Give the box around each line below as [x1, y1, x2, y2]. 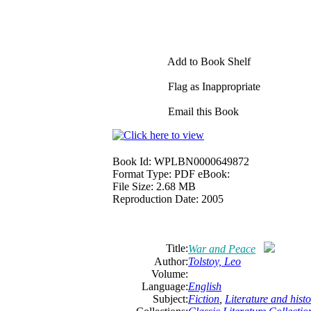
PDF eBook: [174, 168, 230, 180]
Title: [166, 242, 188, 254]
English [188, 280, 221, 292]
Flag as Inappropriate [165, 81, 260, 92]
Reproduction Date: [112, 193, 199, 205]
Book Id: [112, 155, 151, 167]
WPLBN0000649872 [154, 155, 249, 167]
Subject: [153, 293, 188, 305]
